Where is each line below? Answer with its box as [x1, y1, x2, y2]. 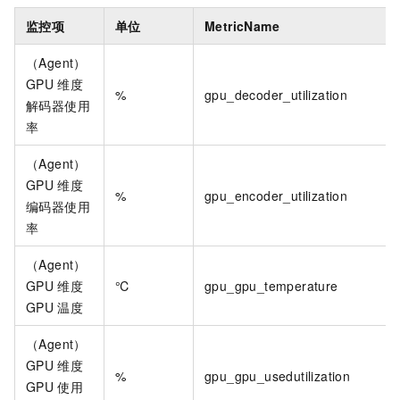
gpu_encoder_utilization [204, 187, 348, 205]
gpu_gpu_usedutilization [204, 367, 351, 386]
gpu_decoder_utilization [204, 86, 348, 104]
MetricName [204, 17, 279, 36]
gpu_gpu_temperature [204, 277, 338, 296]
